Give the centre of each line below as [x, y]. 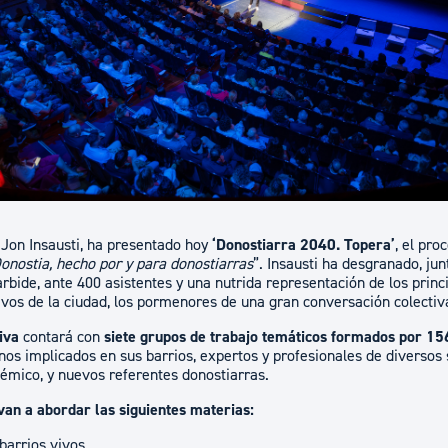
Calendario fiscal [290, 95]
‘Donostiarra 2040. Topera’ [304, 245]
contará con [64, 337]
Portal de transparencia [313, 133]
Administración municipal [332, 18]
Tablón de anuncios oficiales [327, 57]
